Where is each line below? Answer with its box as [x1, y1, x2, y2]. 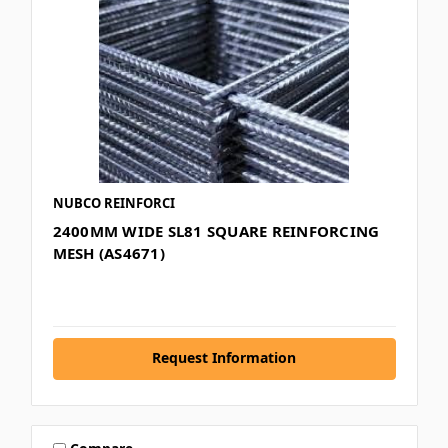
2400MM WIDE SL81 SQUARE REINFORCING [52, 220, 380, 241]
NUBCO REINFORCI [52, 193, 175, 212]
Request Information [152, 347, 296, 367]
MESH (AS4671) [52, 242, 165, 263]
